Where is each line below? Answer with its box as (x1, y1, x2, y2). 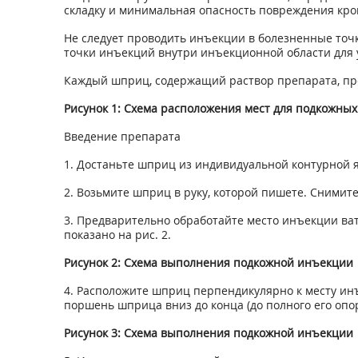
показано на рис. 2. (63, 227, 171, 242)
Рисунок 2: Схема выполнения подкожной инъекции (63, 255, 353, 270)
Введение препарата (63, 129, 181, 144)
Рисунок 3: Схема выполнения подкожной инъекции (63, 325, 353, 340)
